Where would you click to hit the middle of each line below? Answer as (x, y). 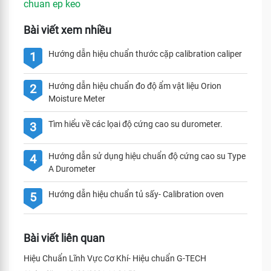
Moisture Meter (77, 99)
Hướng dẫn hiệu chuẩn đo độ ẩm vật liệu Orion (135, 86)
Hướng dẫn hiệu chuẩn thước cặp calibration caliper (145, 54)
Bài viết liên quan (64, 238)
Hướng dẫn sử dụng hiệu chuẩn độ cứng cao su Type (147, 156)
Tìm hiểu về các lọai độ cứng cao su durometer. (135, 124)
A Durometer (72, 169)
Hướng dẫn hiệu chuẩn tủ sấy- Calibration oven (136, 194)
